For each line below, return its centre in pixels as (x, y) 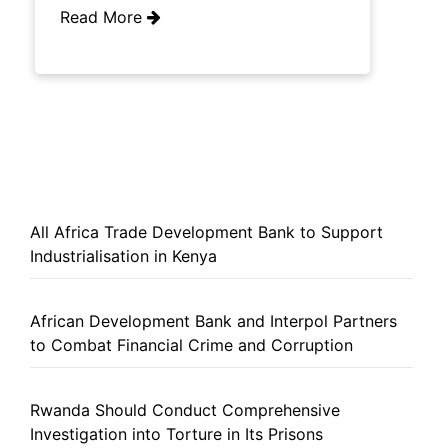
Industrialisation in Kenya (123, 255)
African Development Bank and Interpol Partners (213, 320)
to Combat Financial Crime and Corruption (191, 344)
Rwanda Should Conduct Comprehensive (185, 409)
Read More (103, 16)
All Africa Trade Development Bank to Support (206, 231)
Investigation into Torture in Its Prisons (176, 433)
